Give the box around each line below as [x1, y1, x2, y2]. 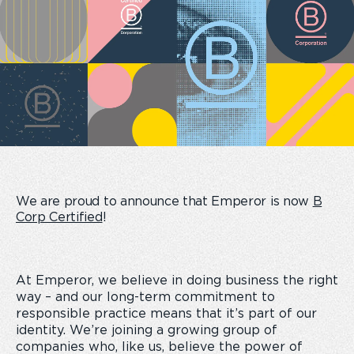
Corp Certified [16, 211, 103, 224]
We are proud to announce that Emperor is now [16, 195, 313, 208]
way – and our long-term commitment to [16, 291, 275, 303]
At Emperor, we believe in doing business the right [16, 274, 338, 287]
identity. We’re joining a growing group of [16, 324, 277, 337]
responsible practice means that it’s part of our [16, 307, 317, 320]
